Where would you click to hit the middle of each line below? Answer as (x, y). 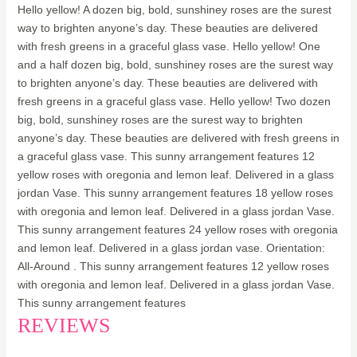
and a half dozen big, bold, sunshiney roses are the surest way (175, 65)
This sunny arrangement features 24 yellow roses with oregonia (177, 230)
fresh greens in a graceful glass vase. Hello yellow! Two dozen (174, 102)
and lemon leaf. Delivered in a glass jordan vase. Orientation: (171, 248)
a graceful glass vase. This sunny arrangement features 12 (166, 157)
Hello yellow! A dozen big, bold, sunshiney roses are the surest (174, 10)
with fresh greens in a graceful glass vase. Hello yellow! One (169, 47)
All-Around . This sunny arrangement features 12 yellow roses (173, 267)
